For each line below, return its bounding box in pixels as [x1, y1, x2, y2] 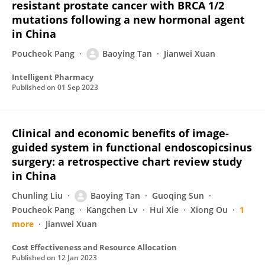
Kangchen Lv [86, 204, 138, 215]
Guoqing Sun [152, 190, 204, 201]
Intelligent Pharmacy [12, 72, 93, 82]
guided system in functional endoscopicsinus [12, 140, 252, 154]
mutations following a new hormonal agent [12, 12, 245, 27]
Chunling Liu [12, 190, 63, 201]
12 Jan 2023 [57, 253, 97, 263]
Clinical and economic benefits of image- [12, 126, 229, 140]
